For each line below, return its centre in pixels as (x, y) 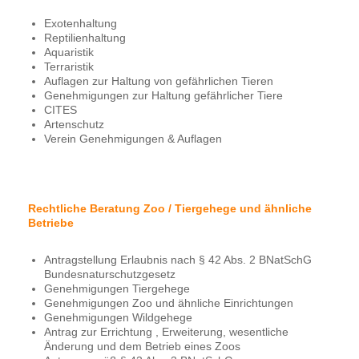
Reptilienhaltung (85, 37)
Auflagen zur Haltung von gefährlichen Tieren (159, 81)
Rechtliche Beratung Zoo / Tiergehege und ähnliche (170, 208)
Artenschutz (74, 124)
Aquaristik (69, 52)
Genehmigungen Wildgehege (118, 317)
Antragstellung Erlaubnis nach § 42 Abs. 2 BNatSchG (178, 259)
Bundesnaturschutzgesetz (110, 274)
